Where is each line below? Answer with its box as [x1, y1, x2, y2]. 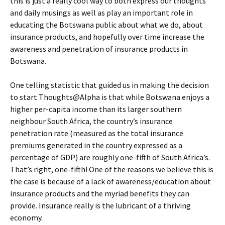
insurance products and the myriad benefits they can [10, 188, 189, 198]
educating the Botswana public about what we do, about [10, 19, 203, 30]
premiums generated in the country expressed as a [10, 140, 182, 150]
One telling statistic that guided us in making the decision [10, 79, 209, 90]
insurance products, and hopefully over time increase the [10, 31, 204, 42]
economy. [10, 212, 43, 222]
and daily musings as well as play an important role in [10, 7, 193, 18]
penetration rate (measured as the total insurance [10, 128, 183, 138]
